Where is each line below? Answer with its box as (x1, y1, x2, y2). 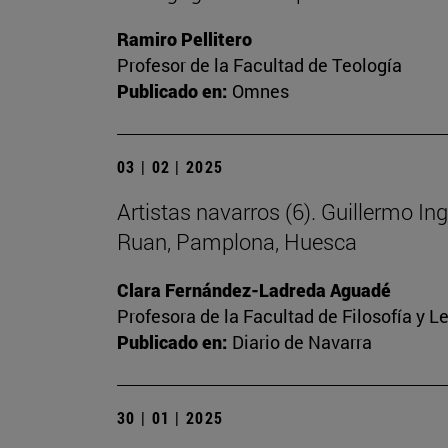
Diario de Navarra (232, 330, 372, 355)
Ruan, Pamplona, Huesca (117, 227, 357, 257)
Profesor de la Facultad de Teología (117, 53, 402, 78)
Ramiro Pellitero (117, 27, 252, 52)
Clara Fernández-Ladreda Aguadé (117, 278, 391, 303)
